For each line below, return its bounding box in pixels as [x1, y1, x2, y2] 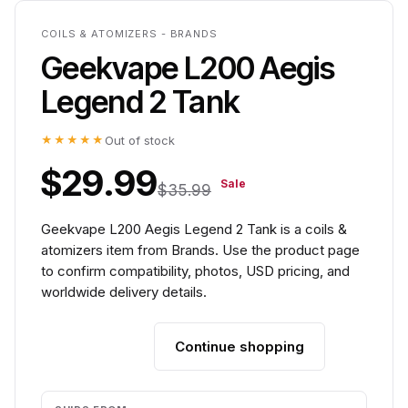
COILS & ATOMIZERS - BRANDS [41, 27, 218, 40]
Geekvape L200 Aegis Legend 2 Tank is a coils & [41, 220, 347, 238]
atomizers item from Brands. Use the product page [41, 241, 360, 259]
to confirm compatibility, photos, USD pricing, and [41, 262, 350, 280]
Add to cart [62, 339, 133, 354]
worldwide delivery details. [41, 283, 207, 301]
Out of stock [105, 133, 175, 148]
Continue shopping [175, 338, 304, 355]
